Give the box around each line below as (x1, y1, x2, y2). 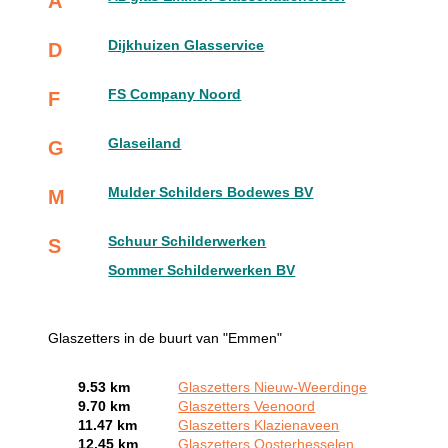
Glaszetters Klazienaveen (178, 417, 340, 433)
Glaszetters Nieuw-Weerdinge (178, 379, 368, 395)
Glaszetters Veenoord (178, 398, 316, 414)
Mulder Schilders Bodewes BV (108, 184, 314, 200)
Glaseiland (108, 135, 182, 151)
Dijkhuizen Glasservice (108, 37, 265, 53)
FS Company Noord (108, 86, 242, 102)
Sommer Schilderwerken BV (108, 262, 296, 278)
